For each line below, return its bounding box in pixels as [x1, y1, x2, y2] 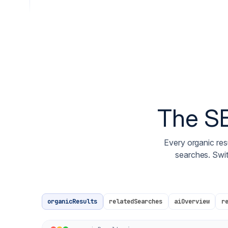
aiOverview [174, 197, 210, 206]
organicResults [47, 197, 98, 206]
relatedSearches [109, 197, 163, 206]
